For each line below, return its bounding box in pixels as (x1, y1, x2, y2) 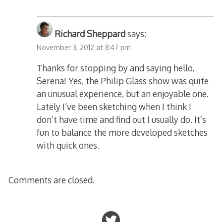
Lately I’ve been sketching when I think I (37, 101, 192, 112)
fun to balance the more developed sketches (37, 127, 208, 138)
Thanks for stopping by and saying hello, (37, 62, 195, 74)
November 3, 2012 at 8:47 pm (37, 43, 131, 52)
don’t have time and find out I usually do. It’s (37, 114, 207, 125)
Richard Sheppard (55, 28, 126, 39)
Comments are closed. (8, 174, 95, 186)
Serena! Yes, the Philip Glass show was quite (37, 75, 209, 87)
